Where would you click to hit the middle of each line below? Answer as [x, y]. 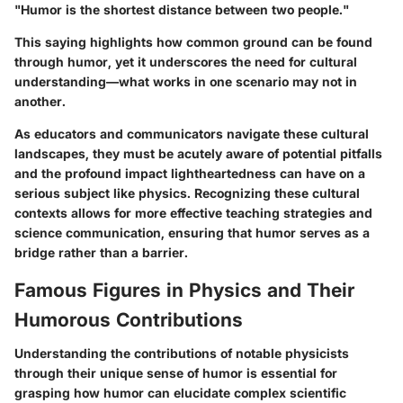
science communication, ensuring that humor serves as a [192, 232]
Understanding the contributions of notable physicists [182, 354]
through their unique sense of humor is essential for [176, 373]
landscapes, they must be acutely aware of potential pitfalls [198, 153]
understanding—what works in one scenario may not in [186, 81]
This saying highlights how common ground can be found [193, 41]
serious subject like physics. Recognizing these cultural [187, 193]
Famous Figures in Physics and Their [184, 290]
